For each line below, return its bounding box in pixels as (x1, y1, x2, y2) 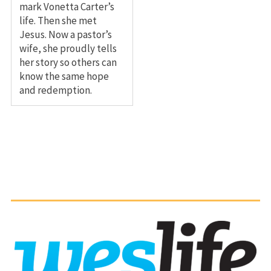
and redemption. (19, 83, 92, 97)
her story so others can (19, 55, 117, 69)
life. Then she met (19, 13, 97, 27)
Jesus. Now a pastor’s (19, 27, 112, 41)
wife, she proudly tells (19, 41, 117, 55)
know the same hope (19, 69, 109, 83)
